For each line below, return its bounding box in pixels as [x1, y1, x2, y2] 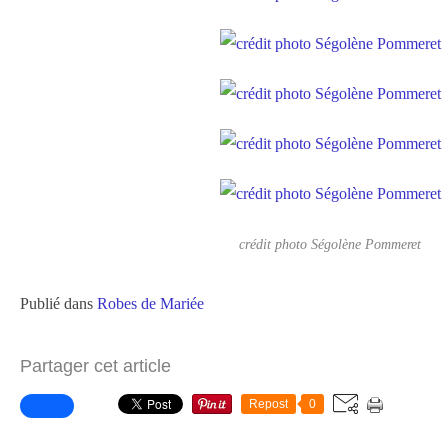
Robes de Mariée [97, 295, 204, 312]
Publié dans [20, 295, 93, 312]
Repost [249, 397, 288, 411]
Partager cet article [20, 356, 171, 376]
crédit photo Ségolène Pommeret [239, 236, 421, 252]
